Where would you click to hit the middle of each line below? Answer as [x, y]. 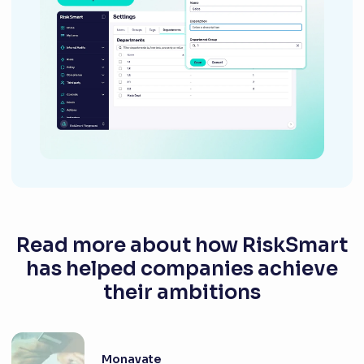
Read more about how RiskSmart [182, 245]
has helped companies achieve [182, 269]
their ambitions [182, 292]
